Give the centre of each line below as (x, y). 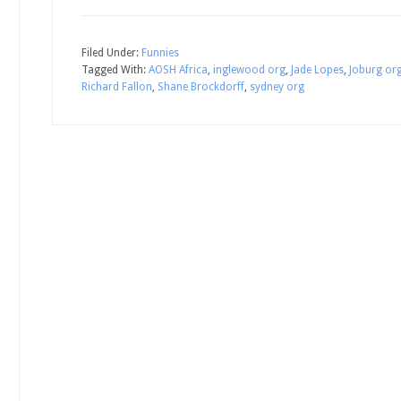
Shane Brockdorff (201, 87)
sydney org (277, 87)
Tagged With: (115, 70)
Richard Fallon (117, 87)
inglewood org (249, 70)
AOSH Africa (178, 70)
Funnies (160, 53)
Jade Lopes (317, 70)
